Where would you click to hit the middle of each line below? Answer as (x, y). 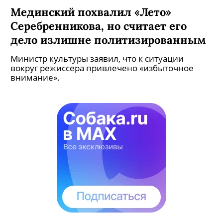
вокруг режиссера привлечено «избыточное (102, 68)
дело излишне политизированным (108, 40)
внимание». (35, 77)
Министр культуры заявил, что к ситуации (97, 58)
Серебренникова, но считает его (99, 26)
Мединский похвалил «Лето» (91, 12)
